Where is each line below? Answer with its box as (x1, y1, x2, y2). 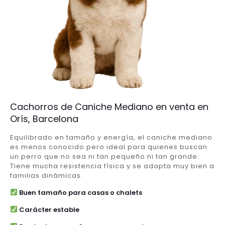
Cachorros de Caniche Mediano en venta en (10, 100, 208, 113)
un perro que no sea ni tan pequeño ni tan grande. (10, 151, 199, 161)
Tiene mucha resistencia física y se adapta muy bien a (10, 161, 214, 171)
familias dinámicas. (10, 170, 83, 180)
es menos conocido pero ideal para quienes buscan (10, 142, 207, 152)
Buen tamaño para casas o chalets (17, 187, 142, 197)
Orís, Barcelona (10, 112, 78, 125)
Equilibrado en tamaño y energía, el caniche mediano (10, 132, 212, 142)
